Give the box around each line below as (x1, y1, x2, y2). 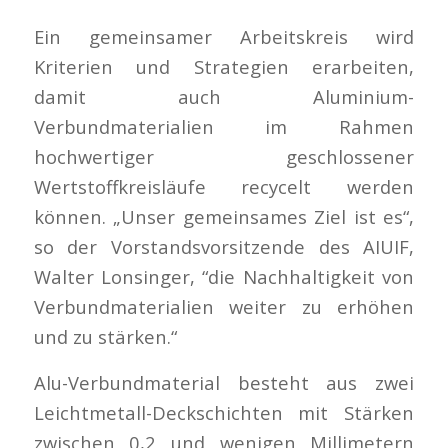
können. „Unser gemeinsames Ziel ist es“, (33, 204, 415, 230)
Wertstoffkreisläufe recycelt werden (33, 174, 415, 200)
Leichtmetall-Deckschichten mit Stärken (33, 400, 415, 426)
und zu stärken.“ (33, 324, 177, 350)
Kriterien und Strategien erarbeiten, (33, 54, 415, 80)
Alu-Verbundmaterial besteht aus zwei (33, 370, 415, 396)
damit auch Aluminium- (33, 84, 415, 110)
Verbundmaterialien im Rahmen (33, 114, 415, 140)
